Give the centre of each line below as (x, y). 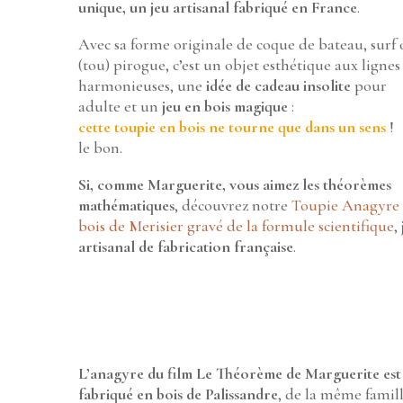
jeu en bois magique (224, 107)
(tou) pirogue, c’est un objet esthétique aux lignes (240, 65)
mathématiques (127, 206)
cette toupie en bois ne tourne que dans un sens (233, 127)
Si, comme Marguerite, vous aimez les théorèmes (235, 185)
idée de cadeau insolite (277, 86)
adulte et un (119, 107)
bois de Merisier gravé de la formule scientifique (237, 226)
